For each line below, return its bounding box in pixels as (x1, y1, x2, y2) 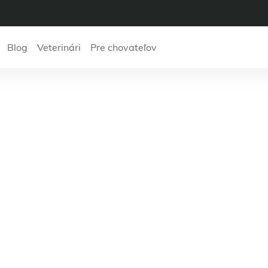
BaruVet (76, 72, 192, 98)
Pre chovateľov (90, 41, 157, 53)
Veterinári (36, 41, 81, 53)
